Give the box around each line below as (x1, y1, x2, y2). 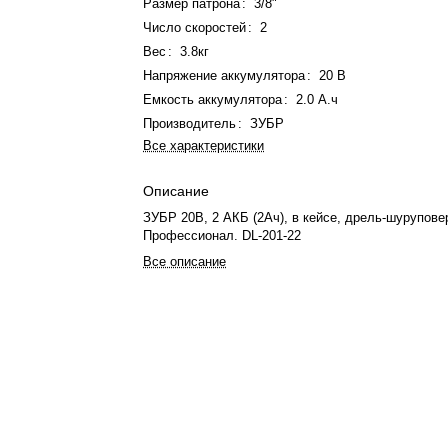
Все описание (143, 254, 227, 269)
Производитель (143, 116, 237, 131)
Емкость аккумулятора (143, 92, 283, 107)
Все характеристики (143, 138, 265, 153)
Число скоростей (143, 20, 247, 35)
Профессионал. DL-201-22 (143, 228, 302, 243)
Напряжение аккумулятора (143, 68, 306, 83)
